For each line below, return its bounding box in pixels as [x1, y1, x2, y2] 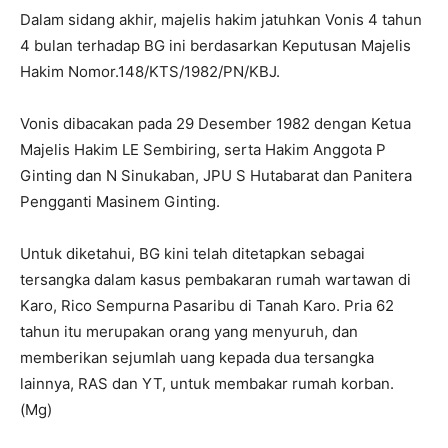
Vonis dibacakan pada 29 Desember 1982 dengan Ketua [20, 113, 411, 133]
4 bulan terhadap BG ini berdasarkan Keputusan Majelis [20, 35, 411, 55]
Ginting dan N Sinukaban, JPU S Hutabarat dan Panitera [20, 165, 412, 185]
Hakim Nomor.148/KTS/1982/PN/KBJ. [20, 61, 280, 81]
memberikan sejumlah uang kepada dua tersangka [20, 347, 374, 367]
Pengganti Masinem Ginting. [20, 191, 220, 211]
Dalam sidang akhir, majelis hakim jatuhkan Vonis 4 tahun [20, 9, 422, 29]
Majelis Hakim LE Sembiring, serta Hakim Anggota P [20, 139, 386, 159]
